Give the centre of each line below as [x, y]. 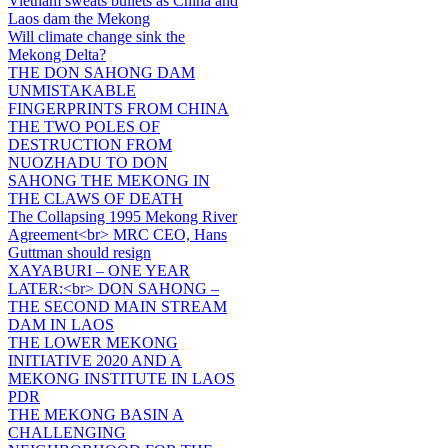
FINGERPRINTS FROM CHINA [118, 108]
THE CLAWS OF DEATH [95, 198]
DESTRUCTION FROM [90, 144]
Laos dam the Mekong [79, 18]
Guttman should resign [79, 252]
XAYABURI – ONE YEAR [99, 270]
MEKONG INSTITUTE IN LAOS [121, 378]
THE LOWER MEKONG [93, 342]
